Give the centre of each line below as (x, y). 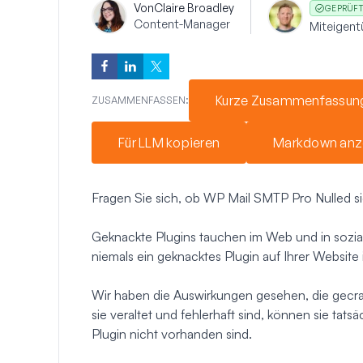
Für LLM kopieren (169, 142)
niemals (113, 256)
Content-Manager (182, 23)
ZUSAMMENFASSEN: (140, 100)
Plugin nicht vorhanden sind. (172, 333)
